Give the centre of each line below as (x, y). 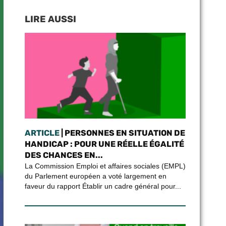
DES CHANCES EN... (64, 155)
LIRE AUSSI (50, 19)
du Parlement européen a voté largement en (95, 176)
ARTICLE (42, 133)
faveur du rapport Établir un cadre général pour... (103, 186)
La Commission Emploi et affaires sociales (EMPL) (105, 166)
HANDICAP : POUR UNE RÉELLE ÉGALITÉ (104, 144)
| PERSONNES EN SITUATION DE (122, 133)
